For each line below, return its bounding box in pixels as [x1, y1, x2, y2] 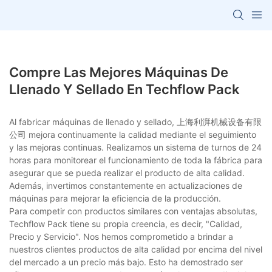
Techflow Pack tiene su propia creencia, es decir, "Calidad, [9, 218, 242, 229]
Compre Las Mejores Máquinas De [9, 64, 228, 80]
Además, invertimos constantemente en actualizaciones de [9, 180, 242, 191]
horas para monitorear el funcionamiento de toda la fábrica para [9, 154, 262, 165]
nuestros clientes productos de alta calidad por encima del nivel [9, 243, 262, 254]
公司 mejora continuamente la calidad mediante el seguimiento [9, 129, 256, 140]
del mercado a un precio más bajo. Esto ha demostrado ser [9, 256, 243, 267]
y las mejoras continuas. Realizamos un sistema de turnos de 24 [9, 141, 262, 152]
